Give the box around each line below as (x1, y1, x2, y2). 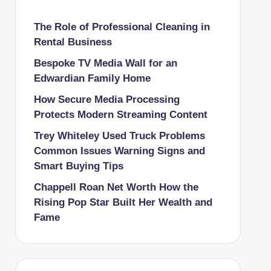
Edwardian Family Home (33, 73, 151, 84)
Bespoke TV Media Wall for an (33, 57, 177, 69)
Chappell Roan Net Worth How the (33, 181, 198, 193)
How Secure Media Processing (33, 94, 180, 105)
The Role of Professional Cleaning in (33, 21, 210, 33)
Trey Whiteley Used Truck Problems (33, 130, 205, 142)
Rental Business (33, 36, 112, 48)
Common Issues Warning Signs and (33, 145, 205, 157)
